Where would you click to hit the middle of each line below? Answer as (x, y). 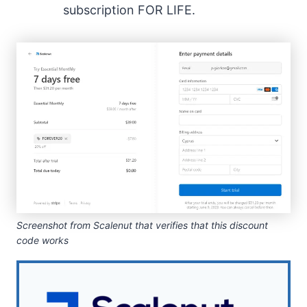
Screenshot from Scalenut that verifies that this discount (142, 225)
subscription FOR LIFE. (130, 10)
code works (42, 241)
